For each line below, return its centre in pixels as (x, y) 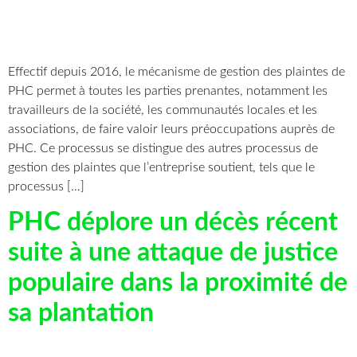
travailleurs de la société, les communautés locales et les (163, 110)
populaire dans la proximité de (178, 283)
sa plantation (81, 314)
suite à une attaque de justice (173, 253)
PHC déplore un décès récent (173, 223)
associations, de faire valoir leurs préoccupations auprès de (171, 129)
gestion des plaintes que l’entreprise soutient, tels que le (161, 167)
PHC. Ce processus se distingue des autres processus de (163, 148)
